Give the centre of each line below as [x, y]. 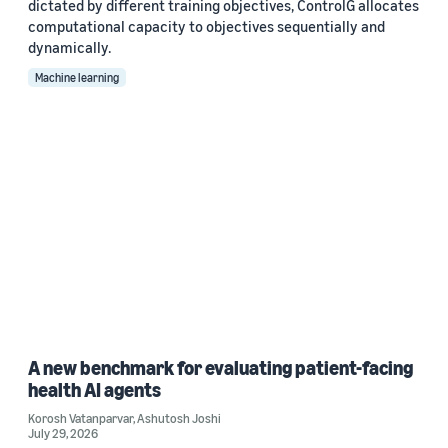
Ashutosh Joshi [179, 418]
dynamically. [69, 47]
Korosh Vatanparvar [80, 418]
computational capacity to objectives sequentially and [206, 26]
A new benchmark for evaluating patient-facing [220, 368]
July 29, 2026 [63, 433]
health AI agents [94, 390]
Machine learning [77, 78]
